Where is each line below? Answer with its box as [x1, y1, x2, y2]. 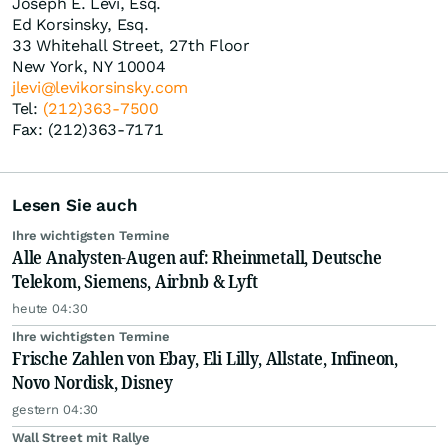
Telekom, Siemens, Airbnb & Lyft [12, 269, 258, 294]
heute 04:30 [12, 301, 88, 317]
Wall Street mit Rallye [12, 430, 151, 446]
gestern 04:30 [12, 402, 99, 418]
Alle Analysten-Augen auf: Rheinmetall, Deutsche [12, 245, 382, 270]
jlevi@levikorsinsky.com [12, 78, 189, 98]
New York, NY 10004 [12, 57, 166, 77]
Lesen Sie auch [12, 195, 138, 216]
